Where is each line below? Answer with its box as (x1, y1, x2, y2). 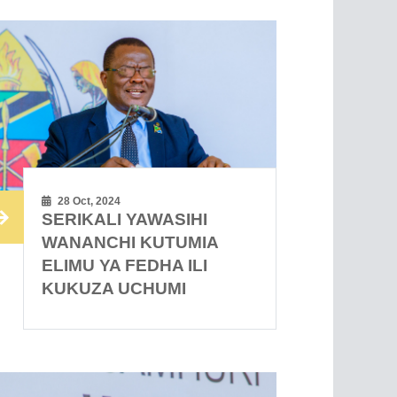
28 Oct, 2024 (55, 195, 121, 208)
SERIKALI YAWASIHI (42, 210, 208, 230)
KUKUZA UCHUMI (42, 279, 187, 299)
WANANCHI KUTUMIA (42, 233, 219, 253)
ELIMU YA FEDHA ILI (42, 256, 208, 276)
